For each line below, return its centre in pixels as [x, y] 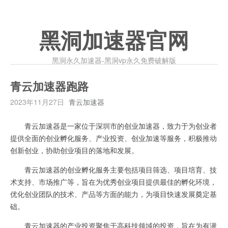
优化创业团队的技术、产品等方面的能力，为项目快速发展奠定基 [113, 194]
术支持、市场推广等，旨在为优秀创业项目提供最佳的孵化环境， [113, 182]
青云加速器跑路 [49, 87]
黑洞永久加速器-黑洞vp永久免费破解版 [114, 60]
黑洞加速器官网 [114, 41]
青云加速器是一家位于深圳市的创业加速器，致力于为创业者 [113, 126]
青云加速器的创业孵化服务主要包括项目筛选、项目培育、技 [113, 169]
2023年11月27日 [37, 102]
